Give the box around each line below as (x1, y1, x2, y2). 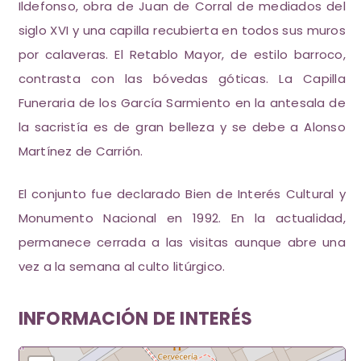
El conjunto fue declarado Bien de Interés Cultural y (18, 185, 346, 202)
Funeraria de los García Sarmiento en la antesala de (18, 94, 346, 111)
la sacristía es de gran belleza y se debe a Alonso (18, 118, 346, 135)
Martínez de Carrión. (18, 143, 143, 160)
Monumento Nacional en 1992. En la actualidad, (18, 209, 346, 226)
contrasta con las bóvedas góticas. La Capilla (18, 70, 346, 87)
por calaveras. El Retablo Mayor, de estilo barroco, (18, 46, 346, 63)
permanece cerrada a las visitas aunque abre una (18, 233, 346, 251)
